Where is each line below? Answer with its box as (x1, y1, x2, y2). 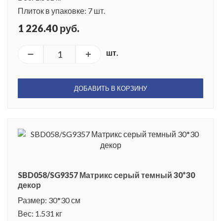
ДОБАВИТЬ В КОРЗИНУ (74, 84, 147, 92)
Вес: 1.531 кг (18, 208, 62, 218)
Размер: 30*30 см (18, 195, 80, 205)
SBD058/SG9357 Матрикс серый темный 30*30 (18, 170, 195, 180)
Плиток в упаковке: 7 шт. (18, 5, 105, 15)
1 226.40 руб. (18, 22, 79, 34)
